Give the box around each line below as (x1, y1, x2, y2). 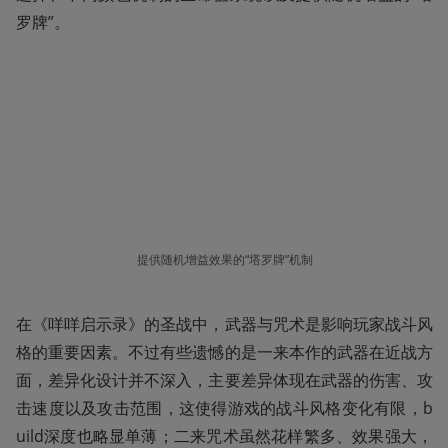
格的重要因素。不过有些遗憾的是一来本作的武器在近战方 (16, 341, 433, 364)
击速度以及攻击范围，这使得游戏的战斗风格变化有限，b (16, 397, 433, 420)
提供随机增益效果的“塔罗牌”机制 (136, 251, 313, 269)
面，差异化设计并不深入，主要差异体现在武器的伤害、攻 (16, 369, 433, 392)
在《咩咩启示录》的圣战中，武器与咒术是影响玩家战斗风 (16, 313, 433, 336)
